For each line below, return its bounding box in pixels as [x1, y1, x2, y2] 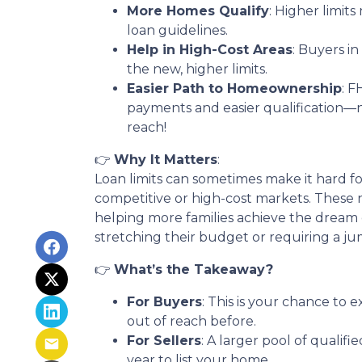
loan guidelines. [127, 22, 228, 38]
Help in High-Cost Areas [127, 41, 293, 57]
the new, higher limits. [127, 61, 267, 77]
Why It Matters [114, 151, 217, 167]
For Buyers [127, 293, 202, 309]
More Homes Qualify [127, 2, 269, 19]
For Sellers [127, 332, 201, 348]
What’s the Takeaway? [114, 261, 273, 277]
